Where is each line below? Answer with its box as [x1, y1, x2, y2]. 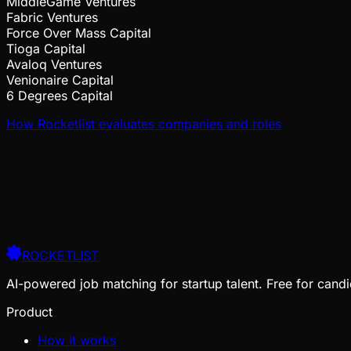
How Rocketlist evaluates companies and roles [6, 115, 281, 132]
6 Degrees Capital [6, 87, 113, 103]
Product [6, 303, 52, 320]
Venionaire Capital [6, 71, 114, 88]
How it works [38, 331, 116, 348]
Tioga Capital [6, 40, 85, 56]
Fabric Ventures [6, 9, 98, 25]
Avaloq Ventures [6, 56, 102, 72]
